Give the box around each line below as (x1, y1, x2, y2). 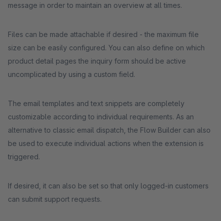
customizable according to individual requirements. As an (8, 112, 194, 121)
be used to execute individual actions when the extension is (8, 139, 204, 147)
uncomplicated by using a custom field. (8, 70, 135, 78)
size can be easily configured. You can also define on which (8, 43, 205, 52)
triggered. (8, 152, 40, 161)
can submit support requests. (8, 195, 102, 203)
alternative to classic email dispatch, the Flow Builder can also (8, 126, 211, 134)
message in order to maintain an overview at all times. (8, 1, 182, 9)
